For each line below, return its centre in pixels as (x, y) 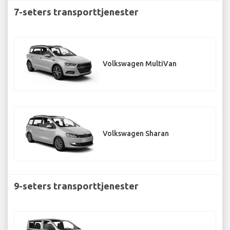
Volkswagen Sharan (136, 134)
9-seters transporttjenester (76, 186)
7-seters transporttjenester (76, 12)
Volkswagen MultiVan (140, 64)
